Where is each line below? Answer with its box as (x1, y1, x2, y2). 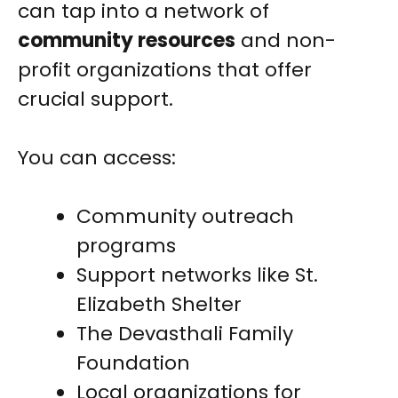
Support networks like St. (76, 261, 318, 290)
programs (76, 232, 176, 260)
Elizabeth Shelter (76, 291, 242, 319)
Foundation (76, 349, 190, 378)
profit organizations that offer (18, 56, 312, 84)
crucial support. (18, 85, 173, 114)
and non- (235, 27, 336, 55)
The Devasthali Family (76, 320, 293, 348)
